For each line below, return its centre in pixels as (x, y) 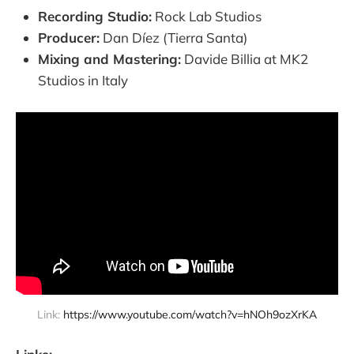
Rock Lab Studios (207, 17)
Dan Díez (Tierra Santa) (173, 38)
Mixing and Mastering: (109, 59)
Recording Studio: (95, 17)
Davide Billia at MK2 (245, 59)
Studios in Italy (83, 81)
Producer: (69, 38)
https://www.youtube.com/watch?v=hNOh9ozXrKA (190, 314)
